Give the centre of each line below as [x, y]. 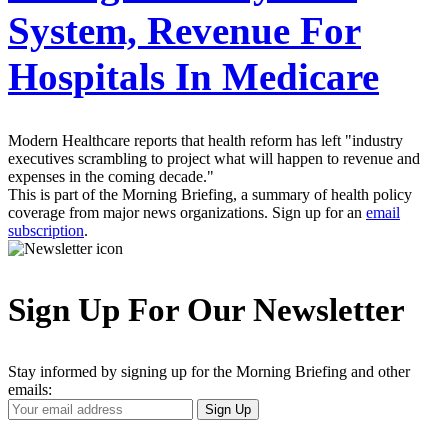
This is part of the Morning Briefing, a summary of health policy [210, 194]
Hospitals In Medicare [193, 76]
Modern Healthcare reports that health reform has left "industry [205, 140]
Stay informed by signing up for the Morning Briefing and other [209, 371]
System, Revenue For [184, 30]
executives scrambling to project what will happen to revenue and [214, 158]
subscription [46, 230]
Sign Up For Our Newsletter [206, 309]
